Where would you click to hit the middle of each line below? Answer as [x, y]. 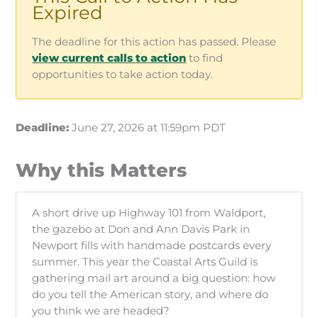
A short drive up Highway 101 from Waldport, [149, 213]
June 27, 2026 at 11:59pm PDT [148, 128]
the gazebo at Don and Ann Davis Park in [141, 230]
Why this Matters [102, 170]
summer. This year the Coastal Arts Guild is [145, 262]
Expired [68, 13]
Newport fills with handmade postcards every [152, 246]
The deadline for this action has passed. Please [154, 42]
